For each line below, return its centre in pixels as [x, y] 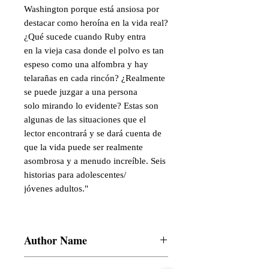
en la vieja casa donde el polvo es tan [94, 50]
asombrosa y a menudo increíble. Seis [95, 161]
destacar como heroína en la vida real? [96, 23]
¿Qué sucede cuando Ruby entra [85, 37]
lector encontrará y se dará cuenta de [93, 133]
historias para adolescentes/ [75, 175]
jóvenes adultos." [56, 189]
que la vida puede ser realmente [83, 147]
